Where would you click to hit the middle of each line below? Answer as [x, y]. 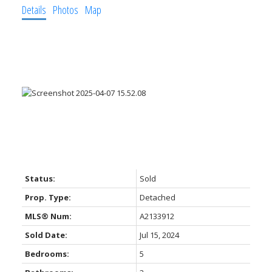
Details [34, 9]
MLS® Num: [48, 216]
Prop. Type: [48, 198]
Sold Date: [46, 235]
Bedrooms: [47, 254]
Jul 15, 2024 [159, 235]
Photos [65, 9]
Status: [40, 179]
